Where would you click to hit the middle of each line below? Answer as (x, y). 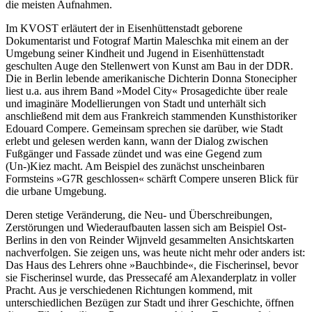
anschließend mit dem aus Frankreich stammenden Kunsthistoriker (151, 116)
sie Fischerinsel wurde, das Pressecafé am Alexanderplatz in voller (151, 278)
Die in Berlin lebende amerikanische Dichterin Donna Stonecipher (151, 79)
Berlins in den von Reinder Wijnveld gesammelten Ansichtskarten (150, 240)
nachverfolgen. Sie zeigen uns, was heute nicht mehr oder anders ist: (155, 253)
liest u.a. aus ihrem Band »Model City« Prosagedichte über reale (147, 91)
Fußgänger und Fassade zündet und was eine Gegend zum (134, 154)
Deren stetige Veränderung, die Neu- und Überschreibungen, (139, 215)
